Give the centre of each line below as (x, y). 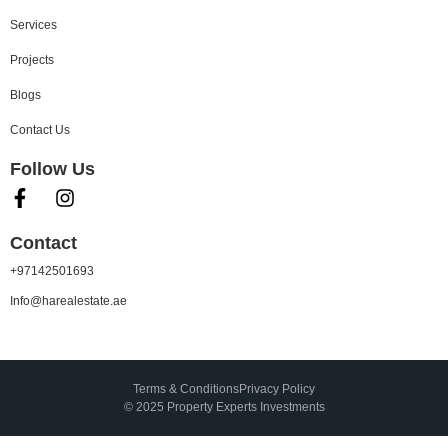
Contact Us (40, 130)
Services (33, 25)
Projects (32, 60)
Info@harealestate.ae (68, 301)
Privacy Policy (277, 389)
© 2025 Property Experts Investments (224, 407)
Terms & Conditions (186, 389)
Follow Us (52, 169)
